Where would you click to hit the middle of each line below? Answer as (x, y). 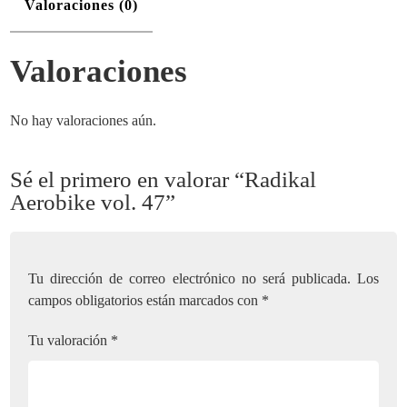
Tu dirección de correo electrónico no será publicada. (189, 278)
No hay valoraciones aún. (84, 120)
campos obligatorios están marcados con (145, 300)
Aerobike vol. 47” (93, 202)
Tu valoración (70, 340)
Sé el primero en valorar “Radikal (164, 179)
